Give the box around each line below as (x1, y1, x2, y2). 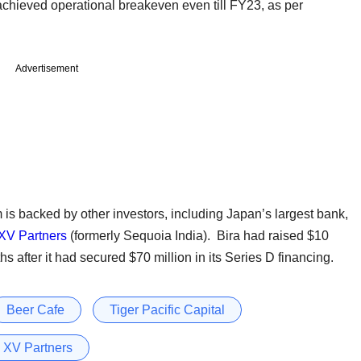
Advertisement (15, 62, 78, 74)
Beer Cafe (6, 302, 64, 317)
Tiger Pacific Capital (110, 302, 225, 317)
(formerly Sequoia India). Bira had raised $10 (67, 228, 329, 243)
